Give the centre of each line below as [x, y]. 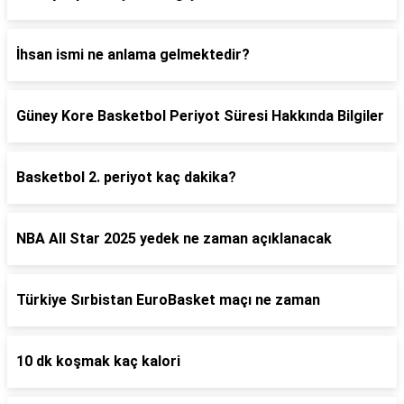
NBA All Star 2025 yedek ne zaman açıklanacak [174, 239]
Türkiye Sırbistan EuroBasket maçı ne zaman [168, 300]
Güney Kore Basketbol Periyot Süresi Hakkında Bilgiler [200, 116]
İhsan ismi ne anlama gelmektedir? [133, 55]
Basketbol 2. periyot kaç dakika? [126, 177]
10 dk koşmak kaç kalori [98, 361]
